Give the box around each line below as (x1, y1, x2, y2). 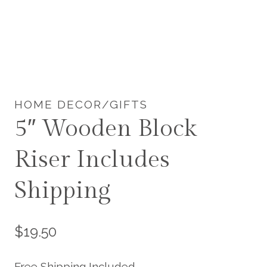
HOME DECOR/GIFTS (14, 98, 148, 111)
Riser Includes (14, 145, 170, 174)
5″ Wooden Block (14, 114, 197, 143)
